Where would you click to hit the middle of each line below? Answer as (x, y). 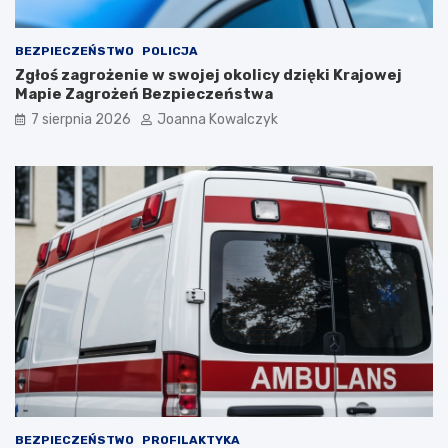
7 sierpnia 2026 (81, 120)
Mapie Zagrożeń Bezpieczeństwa (144, 94)
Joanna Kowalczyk (217, 120)
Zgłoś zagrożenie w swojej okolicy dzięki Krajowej (208, 75)
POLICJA (170, 51)
